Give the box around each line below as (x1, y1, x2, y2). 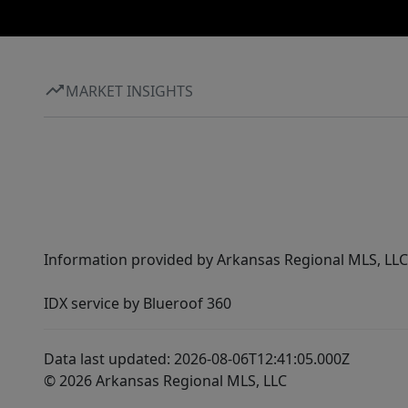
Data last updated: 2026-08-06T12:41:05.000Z (44, 349, 350, 370)
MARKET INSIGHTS (66, 80, 193, 101)
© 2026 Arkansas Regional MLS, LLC (44, 371, 287, 392)
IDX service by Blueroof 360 (44, 293, 231, 314)
